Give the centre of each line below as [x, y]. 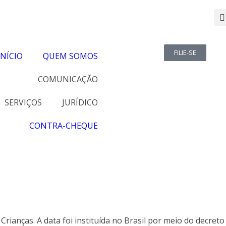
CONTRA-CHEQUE [64, 126]
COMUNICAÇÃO [68, 79]
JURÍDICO [80, 102]
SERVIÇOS [23, 102]
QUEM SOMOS [70, 56]
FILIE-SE [185, 52]
